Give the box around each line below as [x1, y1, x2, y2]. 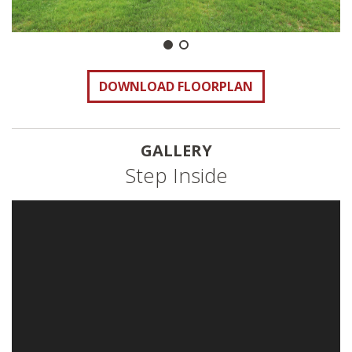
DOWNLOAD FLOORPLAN [99, 78, 253, 95]
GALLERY [140, 140, 212, 161]
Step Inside [124, 161, 228, 189]
